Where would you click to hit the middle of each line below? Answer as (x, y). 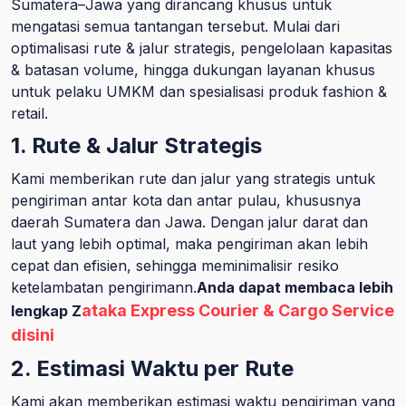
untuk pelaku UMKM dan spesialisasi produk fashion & (199, 92)
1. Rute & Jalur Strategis (136, 145)
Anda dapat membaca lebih (295, 287)
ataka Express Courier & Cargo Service (238, 310)
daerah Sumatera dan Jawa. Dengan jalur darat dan (189, 222)
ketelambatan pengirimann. (104, 287)
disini (33, 335)
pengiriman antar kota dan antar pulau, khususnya (186, 200)
